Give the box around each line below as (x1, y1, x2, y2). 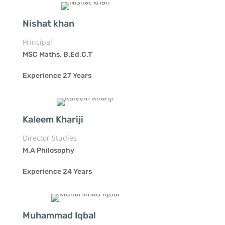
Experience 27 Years (22, 71, 91, 80)
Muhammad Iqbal (22, 209, 96, 221)
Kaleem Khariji (22, 114, 83, 125)
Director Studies (22, 133, 77, 143)
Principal (22, 37, 52, 47)
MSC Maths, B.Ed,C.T (22, 50, 92, 59)
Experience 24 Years (22, 167, 92, 176)
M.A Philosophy (22, 146, 74, 155)
